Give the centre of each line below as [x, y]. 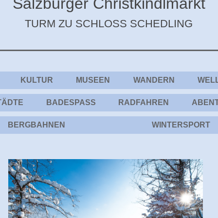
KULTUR [37, 80]
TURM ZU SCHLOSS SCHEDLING [109, 24]
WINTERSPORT [181, 125]
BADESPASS [68, 103]
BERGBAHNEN [37, 125]
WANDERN [154, 80]
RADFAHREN [144, 103]
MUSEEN [93, 80]
